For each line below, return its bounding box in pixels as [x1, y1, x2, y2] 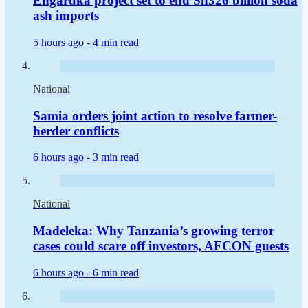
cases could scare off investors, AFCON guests [33, 239, 289, 254]
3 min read [93, 151, 139, 164]
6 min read [93, 266, 139, 278]
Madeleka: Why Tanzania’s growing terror [33, 223, 274, 239]
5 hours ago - [33, 36, 93, 48]
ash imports [33, 8, 99, 23]
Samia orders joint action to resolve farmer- [33, 108, 277, 123]
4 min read [93, 36, 139, 48]
